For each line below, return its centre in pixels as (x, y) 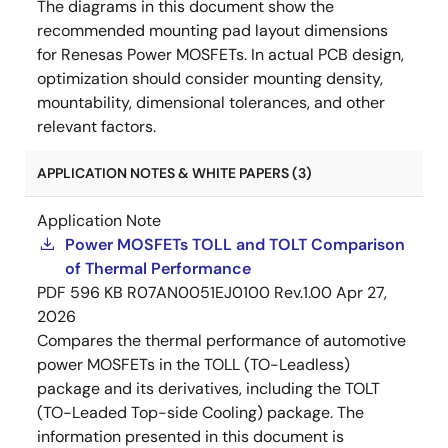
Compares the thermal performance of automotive (221, 340)
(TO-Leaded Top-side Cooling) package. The (200, 412)
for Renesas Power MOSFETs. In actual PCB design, (220, 54)
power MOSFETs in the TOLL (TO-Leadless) (193, 364)
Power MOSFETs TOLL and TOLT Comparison (235, 244)
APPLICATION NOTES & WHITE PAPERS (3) (174, 173)
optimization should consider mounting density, (210, 78)
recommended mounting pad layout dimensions (212, 30)
